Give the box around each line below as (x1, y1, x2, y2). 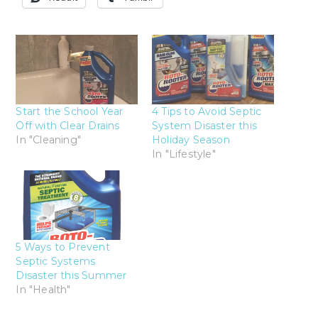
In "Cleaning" (16, 133, 81, 147)
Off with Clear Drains (16, 119, 120, 133)
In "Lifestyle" (152, 148, 216, 161)
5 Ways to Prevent (16, 241, 110, 254)
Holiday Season (152, 133, 230, 147)
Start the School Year (16, 105, 124, 119)
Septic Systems (16, 255, 96, 268)
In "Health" (16, 283, 71, 297)
